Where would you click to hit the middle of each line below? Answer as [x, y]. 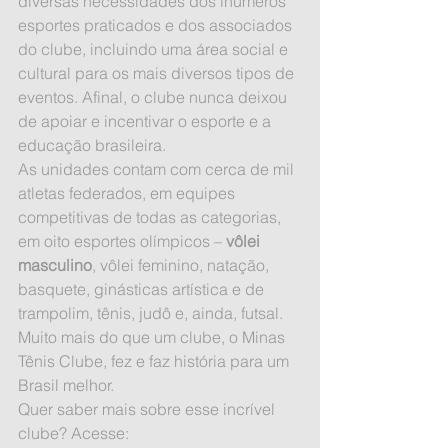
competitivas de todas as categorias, [151, 216]
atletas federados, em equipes [128, 192]
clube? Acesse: [75, 432]
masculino [55, 264]
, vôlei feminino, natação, [182, 264]
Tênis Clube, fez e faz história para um [155, 360]
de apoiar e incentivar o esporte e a [146, 120]
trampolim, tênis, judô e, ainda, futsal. [150, 312]
